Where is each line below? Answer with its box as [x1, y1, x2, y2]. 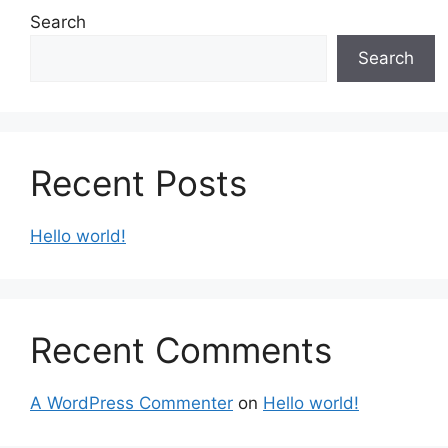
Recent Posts [30, 161, 247, 204]
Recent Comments [30, 328, 332, 371]
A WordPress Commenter [30, 392, 233, 413]
